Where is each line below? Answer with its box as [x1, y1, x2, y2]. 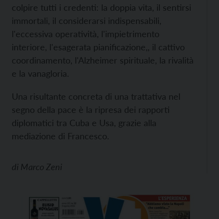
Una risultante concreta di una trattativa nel [12, 91, 180, 102]
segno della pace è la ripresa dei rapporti [12, 104, 170, 115]
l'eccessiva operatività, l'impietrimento [12, 28, 159, 39]
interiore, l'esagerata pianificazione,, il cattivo [12, 42, 185, 52]
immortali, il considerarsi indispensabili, [12, 15, 161, 26]
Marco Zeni [21, 161, 62, 172]
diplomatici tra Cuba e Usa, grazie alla [12, 117, 156, 128]
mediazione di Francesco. [12, 131, 109, 141]
